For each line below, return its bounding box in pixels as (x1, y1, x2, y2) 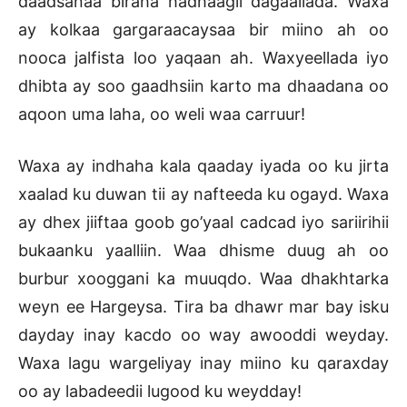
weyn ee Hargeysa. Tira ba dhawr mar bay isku (18, 297, 389, 317)
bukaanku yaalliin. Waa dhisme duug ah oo (18, 241, 389, 261)
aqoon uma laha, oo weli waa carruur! (18, 104, 305, 124)
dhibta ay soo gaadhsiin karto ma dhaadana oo (18, 76, 389, 96)
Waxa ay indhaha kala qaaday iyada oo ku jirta (18, 156, 389, 176)
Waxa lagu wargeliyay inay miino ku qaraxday (18, 353, 389, 373)
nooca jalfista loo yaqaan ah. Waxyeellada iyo (18, 48, 389, 68)
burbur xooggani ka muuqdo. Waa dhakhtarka (18, 269, 389, 289)
